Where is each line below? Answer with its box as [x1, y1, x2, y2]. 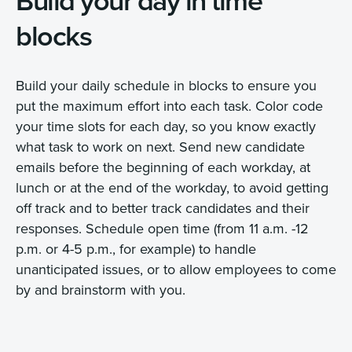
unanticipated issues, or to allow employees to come [16, 259, 336, 280]
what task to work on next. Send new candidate [16, 137, 305, 157]
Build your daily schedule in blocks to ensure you [16, 75, 317, 96]
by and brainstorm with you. [16, 280, 185, 300]
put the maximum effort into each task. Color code [16, 96, 323, 116]
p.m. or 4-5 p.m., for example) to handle [16, 239, 256, 259]
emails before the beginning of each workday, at [16, 157, 310, 178]
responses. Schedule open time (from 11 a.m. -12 [16, 218, 309, 239]
